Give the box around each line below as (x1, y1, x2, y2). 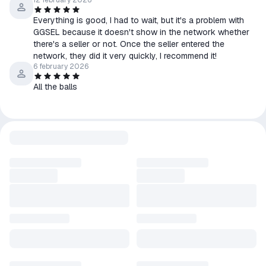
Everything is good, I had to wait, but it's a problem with (33, 15, 244, 26)
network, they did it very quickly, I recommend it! (33, 50, 217, 61)
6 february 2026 (33, 62, 88, 71)
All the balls (33, 81, 77, 92)
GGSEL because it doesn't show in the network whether (33, 27, 249, 37)
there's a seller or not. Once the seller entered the (33, 39, 224, 49)
